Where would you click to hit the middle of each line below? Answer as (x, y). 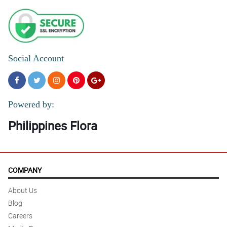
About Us (23, 191)
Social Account (36, 59)
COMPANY (25, 170)
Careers (20, 216)
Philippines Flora (53, 126)
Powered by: (31, 105)
